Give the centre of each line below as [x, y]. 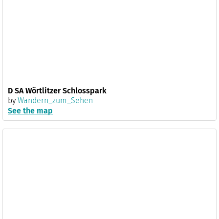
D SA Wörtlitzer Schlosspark [57, 90]
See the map [30, 110]
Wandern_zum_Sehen [55, 100]
